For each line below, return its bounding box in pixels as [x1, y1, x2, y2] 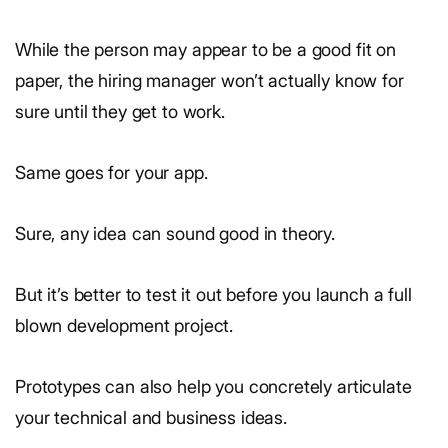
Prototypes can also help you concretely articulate [15, 375, 412, 397]
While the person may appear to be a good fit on [15, 38, 396, 60]
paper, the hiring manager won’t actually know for [15, 69, 404, 91]
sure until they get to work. [15, 100, 225, 122]
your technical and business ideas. [15, 406, 287, 428]
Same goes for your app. [15, 161, 208, 183]
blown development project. [15, 314, 234, 336]
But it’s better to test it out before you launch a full [15, 283, 412, 305]
